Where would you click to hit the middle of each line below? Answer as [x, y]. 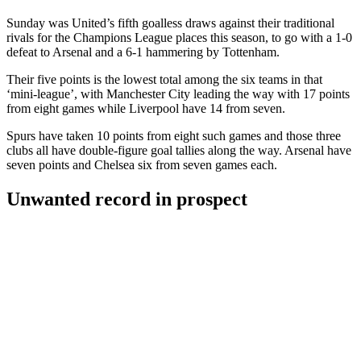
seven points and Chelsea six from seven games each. [142, 164]
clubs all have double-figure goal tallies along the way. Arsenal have [179, 150]
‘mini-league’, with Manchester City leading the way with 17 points [178, 93]
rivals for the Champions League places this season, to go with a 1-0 [179, 37]
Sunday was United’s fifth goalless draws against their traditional [170, 23]
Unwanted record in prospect [127, 199]
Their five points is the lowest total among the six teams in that [164, 79]
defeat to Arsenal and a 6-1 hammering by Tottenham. [143, 52]
